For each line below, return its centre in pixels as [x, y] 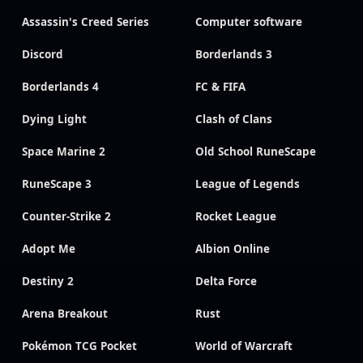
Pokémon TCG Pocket [79, 346]
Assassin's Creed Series [85, 22]
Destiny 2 [48, 282]
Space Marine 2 [64, 152]
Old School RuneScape [256, 152]
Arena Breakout [65, 314]
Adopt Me [49, 249]
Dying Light [54, 120]
